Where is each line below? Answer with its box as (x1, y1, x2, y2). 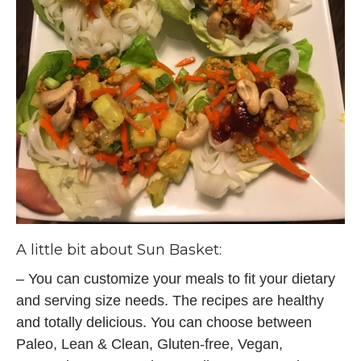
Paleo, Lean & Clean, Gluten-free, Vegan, (16, 336, 283, 353)
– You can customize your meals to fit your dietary (16, 271, 335, 288)
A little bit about (16, 241, 137, 259)
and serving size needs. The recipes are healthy (16, 293, 324, 309)
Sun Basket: (137, 241, 222, 259)
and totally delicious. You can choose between (16, 314, 312, 331)
